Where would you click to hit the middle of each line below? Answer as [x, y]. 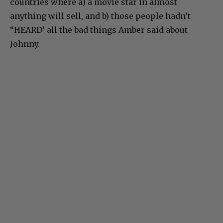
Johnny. [25, 44]
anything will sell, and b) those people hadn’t [100, 16]
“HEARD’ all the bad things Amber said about [99, 30]
